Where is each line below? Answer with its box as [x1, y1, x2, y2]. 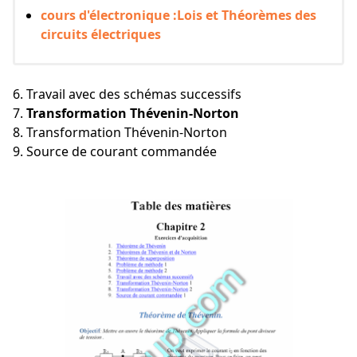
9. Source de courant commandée [13, 143, 217, 161]
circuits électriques [41, 25, 161, 44]
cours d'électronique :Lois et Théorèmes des [41, 6, 316, 25]
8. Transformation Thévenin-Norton [13, 124, 227, 142]
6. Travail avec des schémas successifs [13, 85, 241, 104]
